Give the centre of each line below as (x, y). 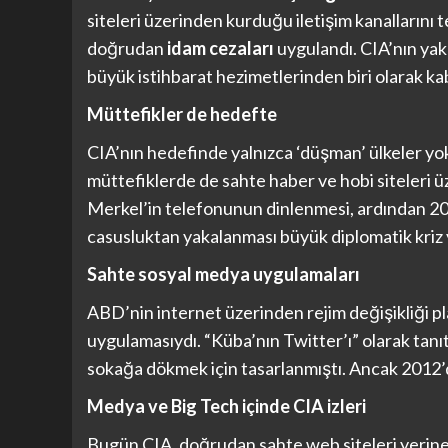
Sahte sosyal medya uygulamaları (223, 274)
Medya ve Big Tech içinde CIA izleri (226, 406)
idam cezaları (220, 48)
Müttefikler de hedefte (182, 114)
